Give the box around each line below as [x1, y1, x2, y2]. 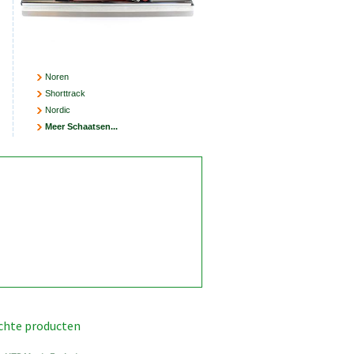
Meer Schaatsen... [44, 122, 118, 132]
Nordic [44, 105, 70, 115]
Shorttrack [44, 88, 85, 99]
